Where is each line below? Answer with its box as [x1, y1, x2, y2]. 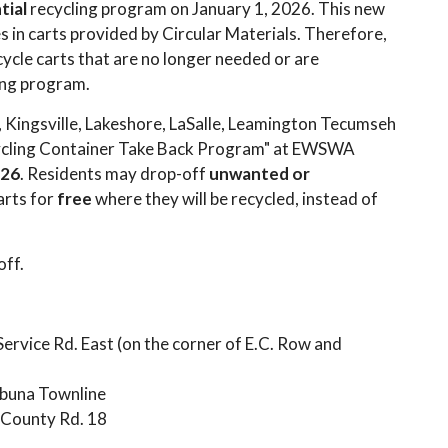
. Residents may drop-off [20, 163, 209, 184]
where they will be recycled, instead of [92, 188, 378, 209]
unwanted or [209, 163, 310, 184]
